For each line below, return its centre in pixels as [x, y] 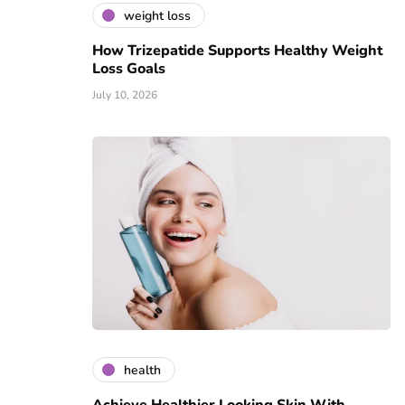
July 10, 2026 [125, 95]
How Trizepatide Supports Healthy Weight [237, 51]
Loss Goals [129, 69]
